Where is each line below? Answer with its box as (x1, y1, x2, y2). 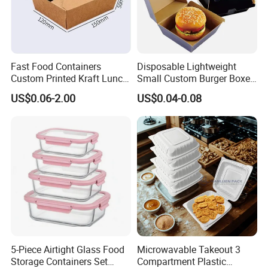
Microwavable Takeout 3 (136, 242, 240, 256)
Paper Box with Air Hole (11, 84, 110, 98)
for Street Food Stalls (136, 84, 226, 98)
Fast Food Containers (11, 60, 102, 74)
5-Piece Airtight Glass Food (11, 242, 125, 256)
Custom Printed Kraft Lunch (11, 72, 129, 86)
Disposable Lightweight (136, 60, 236, 74)
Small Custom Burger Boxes (136, 72, 255, 86)
